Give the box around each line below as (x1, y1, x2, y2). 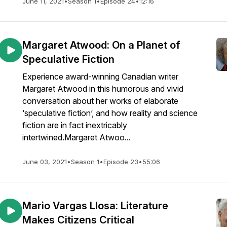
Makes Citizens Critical (22, 214, 134, 226)
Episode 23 (103, 158, 138, 166)
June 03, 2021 (22, 158, 67, 166)
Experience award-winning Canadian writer (22, 71, 178, 82)
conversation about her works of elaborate (22, 96, 178, 106)
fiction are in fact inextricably (22, 120, 127, 130)
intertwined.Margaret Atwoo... (22, 132, 131, 142)
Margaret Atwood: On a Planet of (22, 39, 180, 51)
